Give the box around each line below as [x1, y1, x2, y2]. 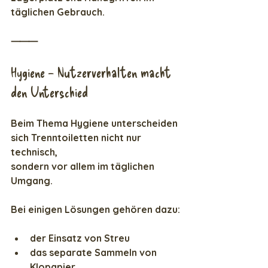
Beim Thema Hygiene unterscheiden [11, 117, 180, 130]
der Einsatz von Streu [30, 232, 130, 245]
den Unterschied [11, 83, 88, 101]
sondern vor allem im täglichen [11, 160, 157, 173]
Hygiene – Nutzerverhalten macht [11, 63, 174, 81]
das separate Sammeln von [30, 246, 159, 259]
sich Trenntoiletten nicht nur [11, 132, 144, 144]
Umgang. [11, 175, 53, 187]
